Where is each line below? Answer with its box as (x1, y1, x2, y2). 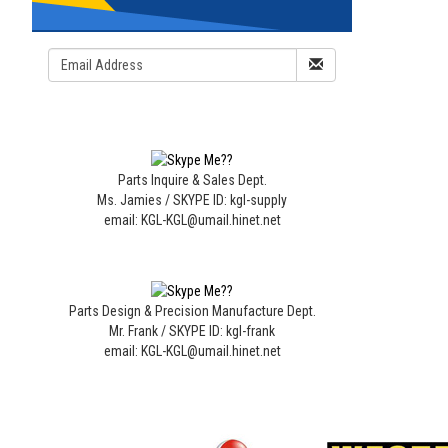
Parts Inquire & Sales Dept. (117, 171, 267, 188)
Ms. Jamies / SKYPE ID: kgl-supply (97, 191, 287, 208)
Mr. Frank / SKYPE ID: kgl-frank (109, 323, 275, 340)
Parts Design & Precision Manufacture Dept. (68, 303, 316, 320)
